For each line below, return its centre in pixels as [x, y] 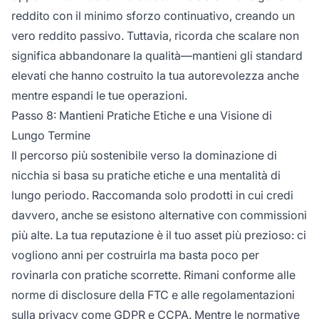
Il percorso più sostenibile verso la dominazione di [144, 155]
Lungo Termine [51, 135]
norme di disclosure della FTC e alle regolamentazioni [153, 294]
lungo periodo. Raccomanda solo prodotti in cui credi [152, 195]
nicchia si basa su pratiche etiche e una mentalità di [146, 175]
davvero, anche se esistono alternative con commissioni [159, 215]
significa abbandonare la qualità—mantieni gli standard [157, 55]
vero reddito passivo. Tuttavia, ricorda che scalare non [155, 35]
